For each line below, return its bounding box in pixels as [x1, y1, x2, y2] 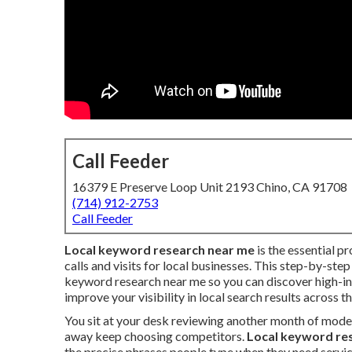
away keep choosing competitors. [64, 328, 247, 343]
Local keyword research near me [64, 242, 255, 257]
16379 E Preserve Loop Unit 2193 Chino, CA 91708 [72, 179, 347, 194]
